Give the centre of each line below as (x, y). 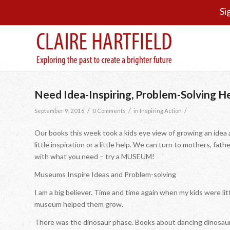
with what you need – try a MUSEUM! (94, 156)
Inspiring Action (161, 111)
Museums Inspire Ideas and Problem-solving (105, 174)
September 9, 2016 (60, 111)
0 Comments (109, 111)
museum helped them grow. (79, 204)
